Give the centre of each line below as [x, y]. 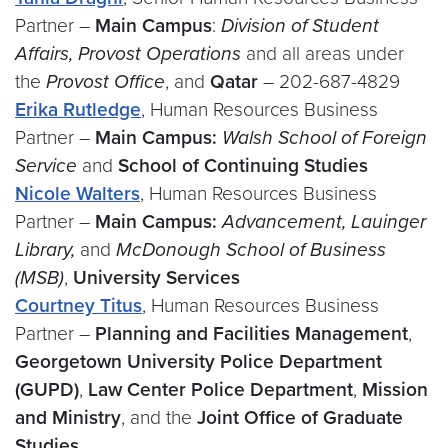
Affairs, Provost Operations [128, 53]
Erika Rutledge [78, 109]
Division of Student [300, 25]
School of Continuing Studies [243, 165]
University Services [156, 277]
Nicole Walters [77, 193]
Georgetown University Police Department [198, 361]
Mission [395, 389]
